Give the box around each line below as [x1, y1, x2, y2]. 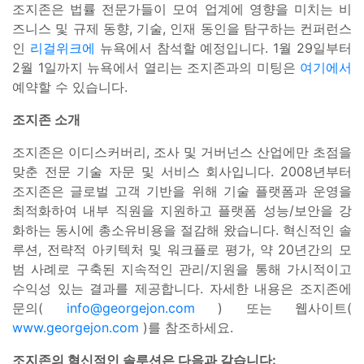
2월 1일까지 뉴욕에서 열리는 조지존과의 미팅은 [12, 58, 300, 76]
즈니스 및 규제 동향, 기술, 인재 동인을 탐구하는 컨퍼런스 [12, 19, 352, 37]
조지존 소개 [12, 110, 80, 128]
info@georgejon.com [66, 299, 195, 316]
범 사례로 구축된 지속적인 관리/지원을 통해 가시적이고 [12, 260, 352, 277]
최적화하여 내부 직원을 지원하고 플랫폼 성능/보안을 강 [12, 201, 352, 219]
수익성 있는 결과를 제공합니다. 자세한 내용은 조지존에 [12, 279, 352, 297]
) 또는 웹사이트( [194, 299, 352, 316]
